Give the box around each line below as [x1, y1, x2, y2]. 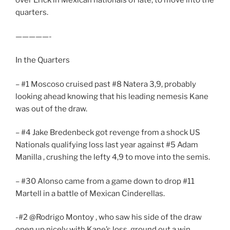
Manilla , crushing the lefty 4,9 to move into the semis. [15, 152, 210, 162]
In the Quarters [15, 55, 70, 65]
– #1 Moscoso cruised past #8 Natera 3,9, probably [15, 79, 196, 89]
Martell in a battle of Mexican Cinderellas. [15, 188, 165, 198]
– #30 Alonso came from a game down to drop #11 [15, 176, 195, 186]
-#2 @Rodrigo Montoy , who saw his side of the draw [15, 213, 202, 222]
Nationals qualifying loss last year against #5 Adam [15, 140, 198, 150]
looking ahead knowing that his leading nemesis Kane [15, 91, 208, 101]
